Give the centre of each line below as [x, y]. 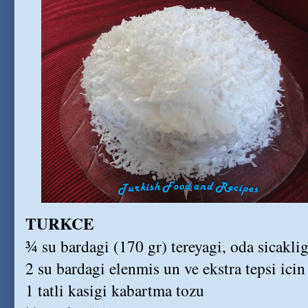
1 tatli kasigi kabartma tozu [115, 290]
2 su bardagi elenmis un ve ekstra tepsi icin [165, 268]
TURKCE [60, 223]
